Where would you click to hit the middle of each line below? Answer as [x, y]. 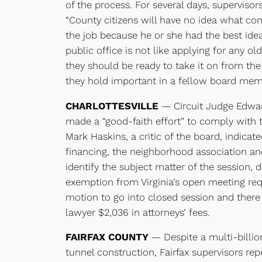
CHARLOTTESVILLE [112, 106]
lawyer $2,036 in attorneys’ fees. [138, 212]
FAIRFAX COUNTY [108, 237]
